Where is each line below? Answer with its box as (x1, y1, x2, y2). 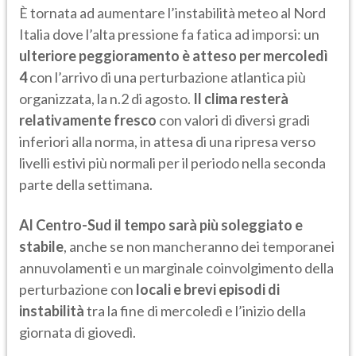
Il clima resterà (193, 90, 288, 108)
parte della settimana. (19, 176, 153, 194)
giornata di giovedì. (19, 323, 136, 342)
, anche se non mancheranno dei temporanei (64, 238, 335, 256)
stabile (19, 238, 64, 256)
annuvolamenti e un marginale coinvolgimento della (19, 259, 334, 277)
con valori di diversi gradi (157, 111, 310, 130)
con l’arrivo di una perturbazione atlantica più (27, 68, 306, 87)
